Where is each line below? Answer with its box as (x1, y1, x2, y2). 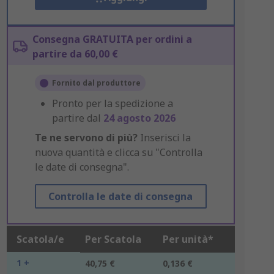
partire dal (51, 111, 103, 125)
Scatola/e (16, 232, 64, 246)
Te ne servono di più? (34, 131, 138, 144)
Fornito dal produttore (51, 78, 141, 88)
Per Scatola (84, 232, 141, 246)
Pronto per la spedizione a (51, 97, 173, 110)
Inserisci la (137, 131, 191, 144)
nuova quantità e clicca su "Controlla (34, 146, 202, 159)
